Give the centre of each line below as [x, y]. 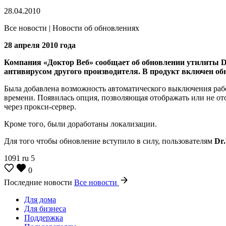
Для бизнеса [45, 208]
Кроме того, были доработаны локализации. [80, 124]
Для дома [40, 199]
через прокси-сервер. [40, 106]
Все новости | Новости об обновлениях [72, 28]
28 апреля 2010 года [40, 45]
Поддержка [44, 217]
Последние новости [39, 182]
